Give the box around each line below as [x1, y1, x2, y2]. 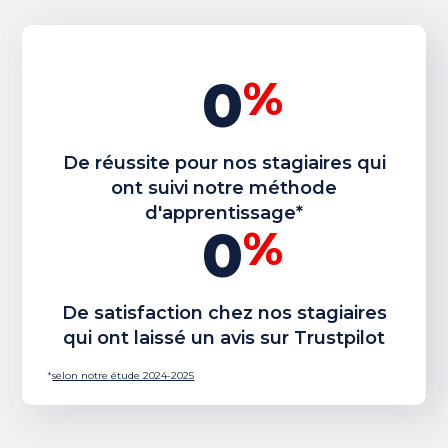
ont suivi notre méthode [111, 176, 337, 199]
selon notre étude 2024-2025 [52, 368, 195, 382]
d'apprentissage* [145, 201, 303, 224]
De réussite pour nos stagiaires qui [62, 151, 386, 174]
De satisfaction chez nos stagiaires [61, 301, 387, 324]
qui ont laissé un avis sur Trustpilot [63, 326, 385, 349]
